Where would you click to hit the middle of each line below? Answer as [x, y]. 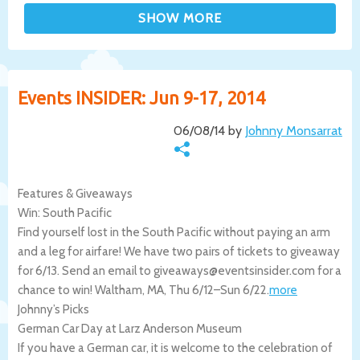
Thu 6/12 [191, 290]
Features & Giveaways [75, 193]
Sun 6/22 [243, 290]
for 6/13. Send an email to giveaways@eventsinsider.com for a [180, 270]
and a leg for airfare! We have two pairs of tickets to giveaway [179, 251]
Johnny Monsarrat [293, 130]
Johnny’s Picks [53, 309]
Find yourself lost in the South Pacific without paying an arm [174, 232]
